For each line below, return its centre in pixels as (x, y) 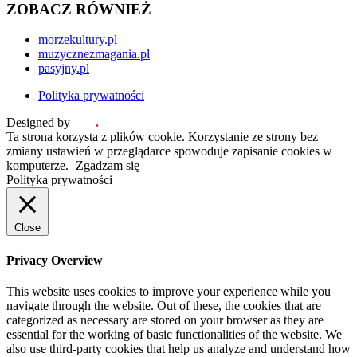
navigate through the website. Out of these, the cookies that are (164, 305)
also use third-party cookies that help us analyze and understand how (178, 348)
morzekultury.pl (78, 40)
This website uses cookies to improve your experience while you (169, 291)
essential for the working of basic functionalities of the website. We (174, 334)
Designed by (40, 123)
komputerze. (39, 166)
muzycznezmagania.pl (94, 54)
